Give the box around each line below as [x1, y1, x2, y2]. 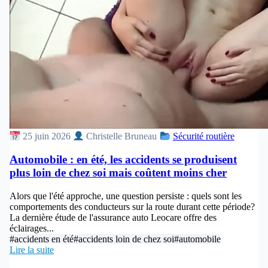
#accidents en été [10, 233, 74, 244]
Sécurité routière [172, 131, 234, 142]
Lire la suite [10, 244, 54, 255]
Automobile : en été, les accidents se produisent [10, 153, 237, 166]
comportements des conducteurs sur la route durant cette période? [10, 201, 255, 212]
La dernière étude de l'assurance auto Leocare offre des [10, 212, 217, 223]
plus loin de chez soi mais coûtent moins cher [10, 166, 227, 179]
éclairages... [10, 223, 54, 233]
